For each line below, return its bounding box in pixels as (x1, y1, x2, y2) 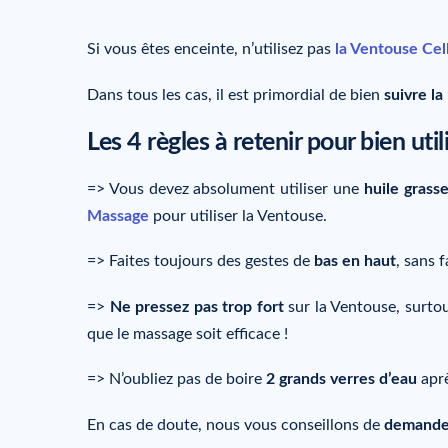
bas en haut (314, 253, 396, 270)
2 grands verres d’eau (266, 371, 417, 388)
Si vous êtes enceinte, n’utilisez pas (87, 41, 335, 58)
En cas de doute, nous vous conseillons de (87, 416, 384, 433)
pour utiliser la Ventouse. (149, 207, 327, 224)
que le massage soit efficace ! (87, 325, 288, 342)
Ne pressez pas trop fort (105, 298, 284, 315)
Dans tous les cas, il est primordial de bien (87, 86, 384, 103)
